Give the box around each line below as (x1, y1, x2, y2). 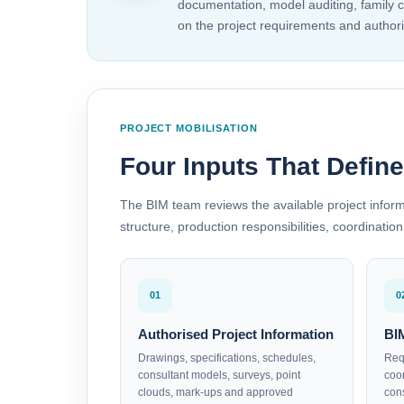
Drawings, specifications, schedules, (138, 351, 316, 364)
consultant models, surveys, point (138, 368, 300, 381)
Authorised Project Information (138, 326, 334, 342)
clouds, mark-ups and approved (138, 385, 293, 399)
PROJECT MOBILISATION (120, 122, 258, 133)
